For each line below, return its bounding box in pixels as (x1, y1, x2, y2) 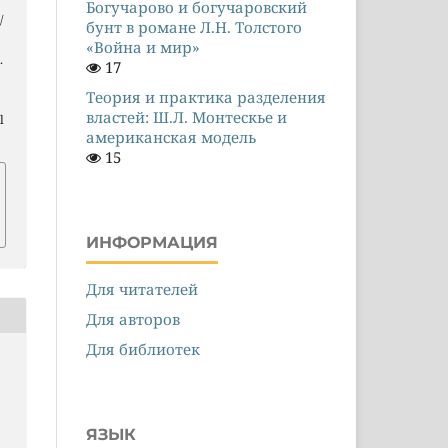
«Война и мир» (86, 36, 200, 57)
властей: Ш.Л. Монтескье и (86, 106, 287, 127)
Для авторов (86, 308, 180, 329)
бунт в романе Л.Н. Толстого (86, 16, 302, 37)
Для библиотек (86, 338, 200, 359)
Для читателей (86, 278, 198, 299)
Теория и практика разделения (86, 86, 326, 107)
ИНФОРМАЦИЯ (86, 232, 218, 252)
